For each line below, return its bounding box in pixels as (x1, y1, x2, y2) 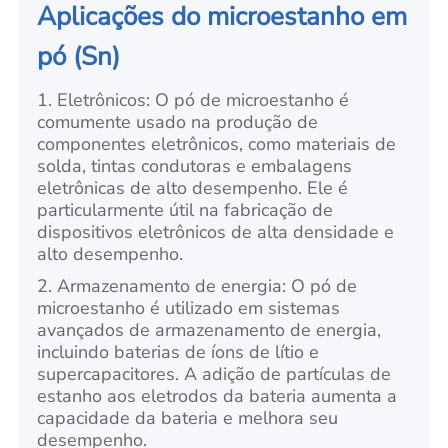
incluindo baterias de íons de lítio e (37, 339, 320, 364)
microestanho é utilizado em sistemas (37, 295, 341, 320)
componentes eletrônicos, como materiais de (37, 131, 397, 156)
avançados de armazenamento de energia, (37, 317, 382, 342)
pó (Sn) (37, 38, 121, 74)
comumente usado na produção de (37, 109, 319, 134)
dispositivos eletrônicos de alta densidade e (37, 219, 395, 244)
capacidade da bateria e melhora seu (37, 405, 339, 430)
